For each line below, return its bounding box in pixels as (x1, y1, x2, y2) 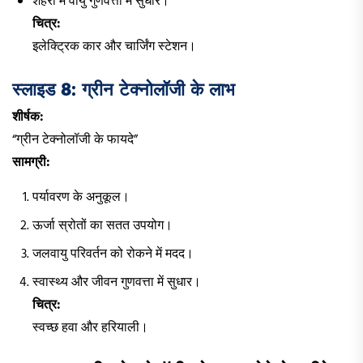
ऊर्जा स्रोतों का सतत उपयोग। (32, 215, 173, 237)
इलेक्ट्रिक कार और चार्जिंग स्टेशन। (32, 36, 196, 58)
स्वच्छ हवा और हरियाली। (32, 317, 148, 339)
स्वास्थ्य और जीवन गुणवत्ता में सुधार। (32, 271, 201, 293)
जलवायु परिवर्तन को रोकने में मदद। (32, 243, 194, 265)
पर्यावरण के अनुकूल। (32, 186, 130, 208)
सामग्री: (12, 152, 50, 173)
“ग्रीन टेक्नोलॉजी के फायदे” (12, 129, 138, 151)
